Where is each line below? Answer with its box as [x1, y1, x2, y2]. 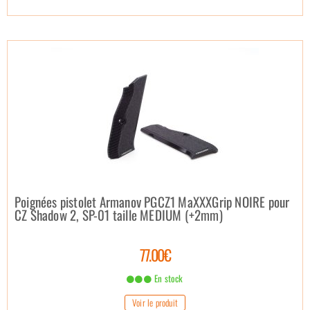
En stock [152, 271, 183, 285]
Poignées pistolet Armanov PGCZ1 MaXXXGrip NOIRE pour [15, 191, 290, 211]
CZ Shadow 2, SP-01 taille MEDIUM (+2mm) [15, 204, 223, 224]
